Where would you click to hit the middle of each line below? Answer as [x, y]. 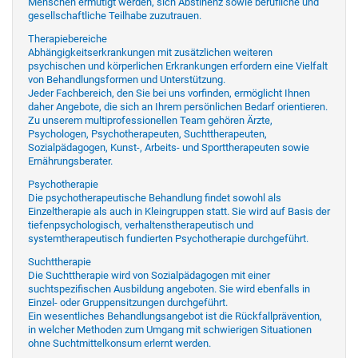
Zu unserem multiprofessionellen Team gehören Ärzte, [150, 120]
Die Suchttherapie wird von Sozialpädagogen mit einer [149, 275]
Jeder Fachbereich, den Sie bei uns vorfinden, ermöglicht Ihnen [169, 93]
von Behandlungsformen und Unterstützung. [127, 79]
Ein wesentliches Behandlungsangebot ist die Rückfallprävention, [175, 316]
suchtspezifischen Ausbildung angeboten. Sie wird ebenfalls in [169, 288]
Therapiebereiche [68, 38]
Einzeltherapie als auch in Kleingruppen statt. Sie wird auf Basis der [179, 211]
